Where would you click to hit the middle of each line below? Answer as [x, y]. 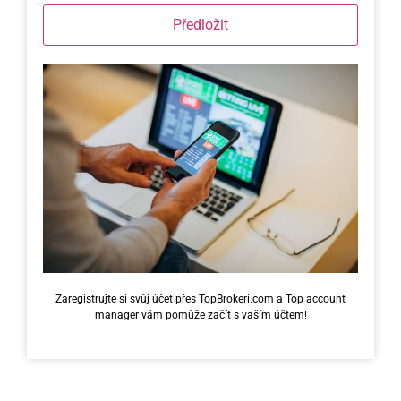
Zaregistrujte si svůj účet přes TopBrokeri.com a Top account [200, 299]
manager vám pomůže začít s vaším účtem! [200, 316]
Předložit [200, 24]
